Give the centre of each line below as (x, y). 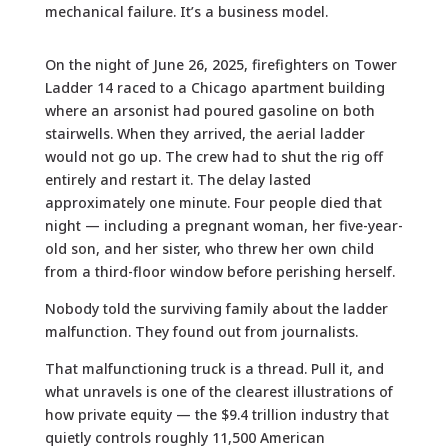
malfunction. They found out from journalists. (201, 331)
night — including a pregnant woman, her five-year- (223, 225)
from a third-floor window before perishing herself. (219, 271)
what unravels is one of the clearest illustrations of (218, 391)
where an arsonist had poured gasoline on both (209, 110)
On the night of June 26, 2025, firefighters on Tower (220, 64)
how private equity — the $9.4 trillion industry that (216, 414)
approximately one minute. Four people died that (213, 202)
